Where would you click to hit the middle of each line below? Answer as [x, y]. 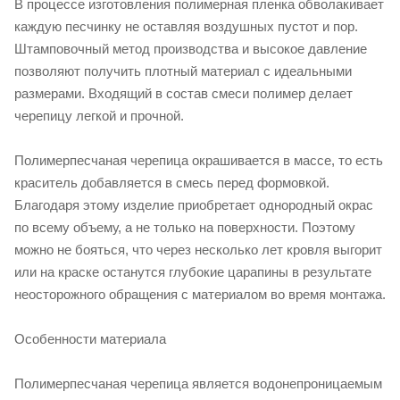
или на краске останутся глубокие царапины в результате [193, 272]
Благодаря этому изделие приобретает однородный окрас [194, 205]
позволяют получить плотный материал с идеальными [183, 71]
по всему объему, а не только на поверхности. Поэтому [185, 227]
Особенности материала [90, 339]
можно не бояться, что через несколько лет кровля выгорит [198, 250]
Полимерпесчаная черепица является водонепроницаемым [198, 383]
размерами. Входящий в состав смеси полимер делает [183, 93]
